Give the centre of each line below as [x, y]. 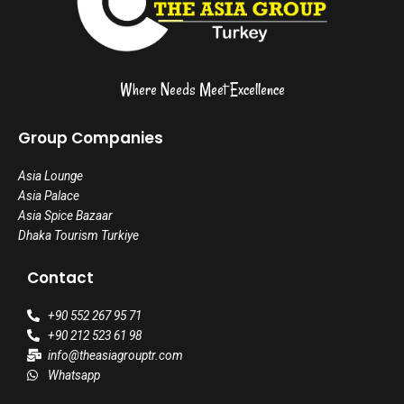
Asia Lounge [50, 176]
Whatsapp [73, 376]
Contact [60, 278]
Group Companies [91, 138]
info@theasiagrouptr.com [115, 356]
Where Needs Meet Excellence [202, 90]
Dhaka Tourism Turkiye [78, 236]
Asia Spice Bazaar [65, 216]
